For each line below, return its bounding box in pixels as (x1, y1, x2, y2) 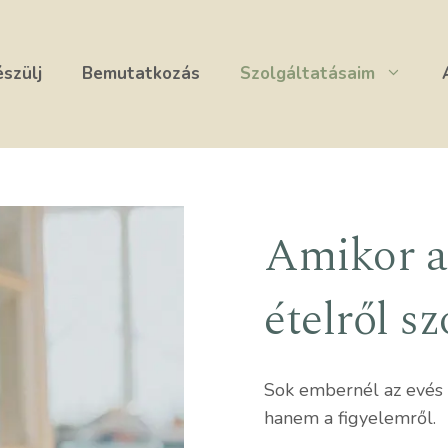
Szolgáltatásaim (240, 62, 375, 86)
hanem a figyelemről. (264, 406, 436, 431)
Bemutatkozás (82, 62, 200, 86)
